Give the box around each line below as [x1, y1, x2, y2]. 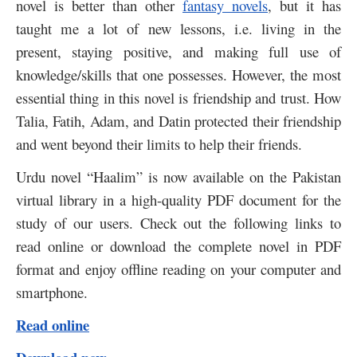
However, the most [232, 64, 341, 84]
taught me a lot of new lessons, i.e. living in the [16, 18, 341, 38]
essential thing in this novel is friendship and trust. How [16, 87, 341, 108]
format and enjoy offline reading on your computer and [16, 258, 341, 279]
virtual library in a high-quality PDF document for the [16, 189, 341, 210]
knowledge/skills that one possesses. [16, 64, 232, 84]
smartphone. [16, 281, 88, 302]
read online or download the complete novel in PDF [16, 235, 341, 256]
